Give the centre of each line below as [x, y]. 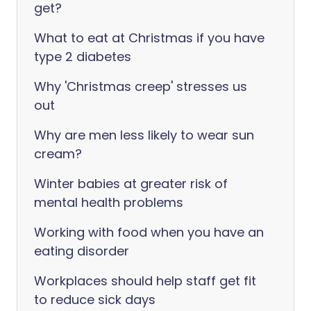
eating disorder [82, 251]
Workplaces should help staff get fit [145, 281]
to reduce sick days [95, 300]
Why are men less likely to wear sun [144, 135]
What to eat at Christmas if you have [149, 38]
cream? [58, 154]
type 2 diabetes [83, 57]
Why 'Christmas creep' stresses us [141, 86]
